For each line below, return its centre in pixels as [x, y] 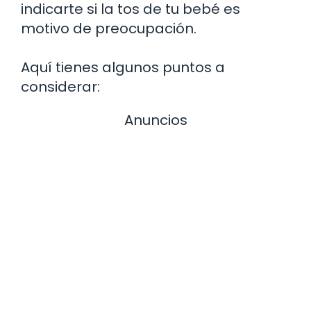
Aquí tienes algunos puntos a [123, 68]
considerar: [60, 87]
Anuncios [155, 120]
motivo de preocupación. [109, 29]
